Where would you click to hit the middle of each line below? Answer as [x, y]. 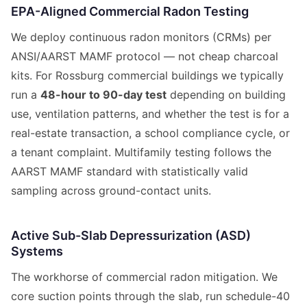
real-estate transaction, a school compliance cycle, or [150, 133]
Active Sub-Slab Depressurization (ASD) [131, 235]
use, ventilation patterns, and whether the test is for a [150, 113]
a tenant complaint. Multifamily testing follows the [141, 152]
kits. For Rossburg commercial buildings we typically [147, 75]
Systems [37, 251]
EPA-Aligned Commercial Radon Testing [130, 11]
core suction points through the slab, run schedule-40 [150, 296]
